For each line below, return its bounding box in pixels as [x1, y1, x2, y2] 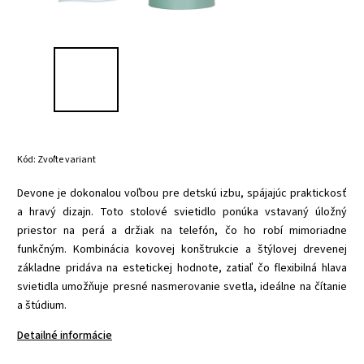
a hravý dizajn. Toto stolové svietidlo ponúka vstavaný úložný [17, 203, 347, 220]
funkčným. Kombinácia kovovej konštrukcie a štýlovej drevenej [17, 240, 347, 258]
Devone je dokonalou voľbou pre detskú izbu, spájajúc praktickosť [17, 184, 347, 201]
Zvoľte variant [37, 152, 96, 167]
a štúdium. [17, 297, 67, 314]
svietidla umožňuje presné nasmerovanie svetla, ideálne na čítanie [17, 278, 347, 295]
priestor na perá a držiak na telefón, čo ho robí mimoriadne [17, 222, 347, 239]
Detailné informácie [17, 327, 112, 344]
